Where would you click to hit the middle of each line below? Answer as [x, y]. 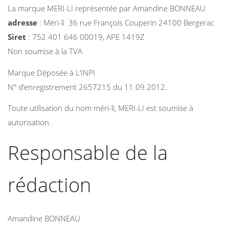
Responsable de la [88, 152]
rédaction [49, 184]
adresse [22, 22]
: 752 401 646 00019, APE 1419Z [85, 37]
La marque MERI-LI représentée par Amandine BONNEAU [107, 8]
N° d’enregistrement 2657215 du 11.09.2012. [87, 87]
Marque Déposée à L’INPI [51, 72]
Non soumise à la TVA [45, 51]
